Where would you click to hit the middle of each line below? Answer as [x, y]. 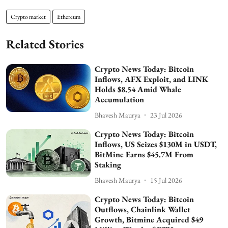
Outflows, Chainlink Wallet [143, 210]
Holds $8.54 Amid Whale [138, 90]
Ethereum [69, 17]
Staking [108, 165]
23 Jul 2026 [166, 115]
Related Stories [45, 44]
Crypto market [28, 17]
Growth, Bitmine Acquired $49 [149, 220]
